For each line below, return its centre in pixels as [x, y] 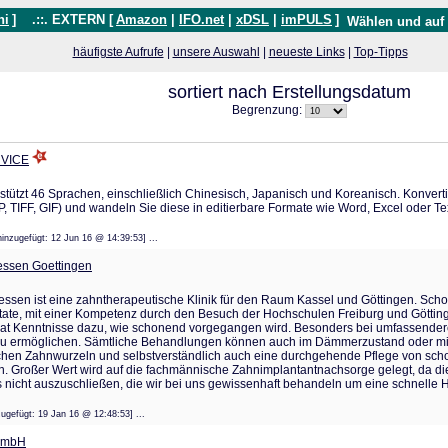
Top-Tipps [380, 52]
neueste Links [306, 52]
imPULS [306, 19]
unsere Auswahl [216, 52]
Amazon [141, 19]
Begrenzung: [268, 110]
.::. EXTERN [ [66, 19]
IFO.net [201, 19]
